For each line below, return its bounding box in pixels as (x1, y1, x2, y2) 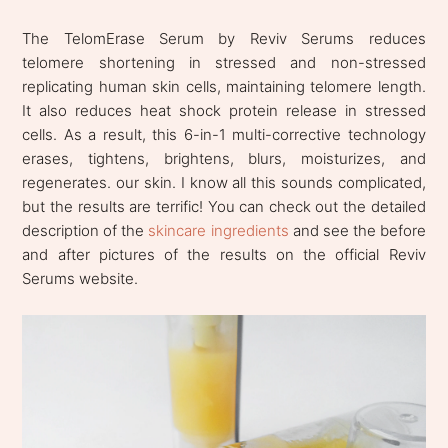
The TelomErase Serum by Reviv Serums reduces (22, 29, 426, 49)
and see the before (288, 221, 426, 241)
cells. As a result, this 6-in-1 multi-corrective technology (22, 125, 426, 145)
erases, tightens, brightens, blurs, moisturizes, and (22, 149, 426, 169)
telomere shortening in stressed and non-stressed (22, 53, 426, 73)
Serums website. (22, 269, 139, 289)
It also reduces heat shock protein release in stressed (22, 101, 426, 121)
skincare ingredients (148, 221, 289, 241)
